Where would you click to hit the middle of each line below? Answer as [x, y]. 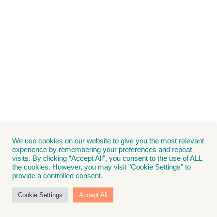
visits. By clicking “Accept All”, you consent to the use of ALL [107, 158]
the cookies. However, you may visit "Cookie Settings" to [101, 167]
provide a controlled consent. [57, 176]
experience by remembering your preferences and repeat [102, 150]
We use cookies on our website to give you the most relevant [108, 141]
